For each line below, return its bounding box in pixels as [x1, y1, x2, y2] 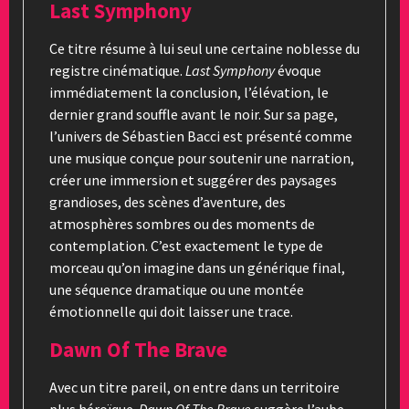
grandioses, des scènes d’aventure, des [49, 192, 286, 211]
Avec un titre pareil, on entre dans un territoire [49, 377, 340, 396]
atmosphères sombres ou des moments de [49, 214, 315, 233]
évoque [275, 60, 321, 79]
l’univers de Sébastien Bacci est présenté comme [49, 126, 352, 145]
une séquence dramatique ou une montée [49, 279, 304, 299]
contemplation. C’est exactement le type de [49, 236, 323, 255]
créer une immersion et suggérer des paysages [49, 170, 337, 189]
